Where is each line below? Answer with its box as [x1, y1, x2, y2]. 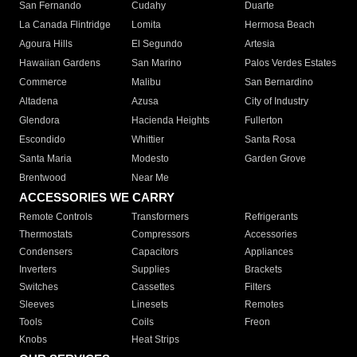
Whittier [131, 134, 165, 146]
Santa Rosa [244, 134, 296, 146]
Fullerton [244, 115, 283, 127]
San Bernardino [244, 76, 313, 88]
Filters [244, 281, 271, 293]
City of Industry [244, 96, 308, 108]
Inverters [19, 264, 57, 276]
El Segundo [131, 38, 183, 50]
